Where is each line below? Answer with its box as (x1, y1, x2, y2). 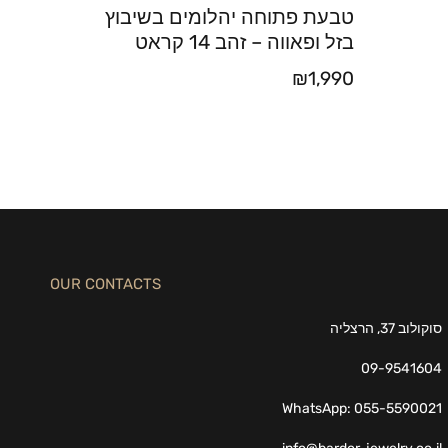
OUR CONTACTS (50, 275, 162, 294)
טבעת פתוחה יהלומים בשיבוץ (104, 5, 354, 30)
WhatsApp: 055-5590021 (282, 400, 443, 418)
